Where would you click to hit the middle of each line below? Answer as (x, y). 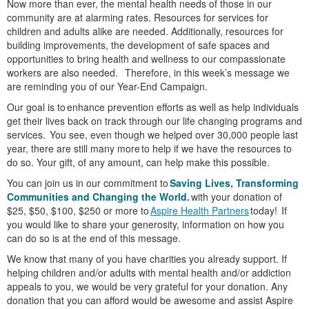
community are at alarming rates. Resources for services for (138, 18)
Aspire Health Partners (200, 211)
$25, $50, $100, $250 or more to (79, 211)
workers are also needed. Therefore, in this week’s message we (148, 73)
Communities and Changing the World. (98, 197)
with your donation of (236, 197)
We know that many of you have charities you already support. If (147, 259)
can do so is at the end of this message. (94, 238)
